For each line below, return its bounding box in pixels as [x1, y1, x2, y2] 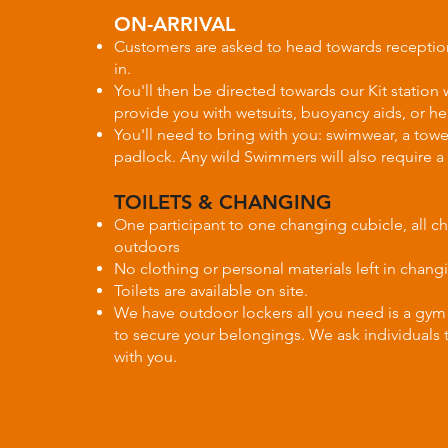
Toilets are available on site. [113, 281, 308, 300]
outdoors [113, 237, 180, 256]
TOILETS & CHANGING [113, 190, 332, 214]
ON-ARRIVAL [113, 12, 235, 36]
